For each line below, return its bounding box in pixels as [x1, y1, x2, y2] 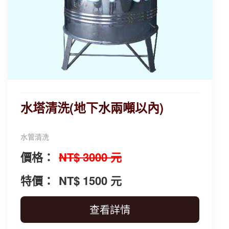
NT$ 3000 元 [59, 149, 122, 165]
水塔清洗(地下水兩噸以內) [20, 99, 164, 116]
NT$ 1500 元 [59, 172, 122, 189]
